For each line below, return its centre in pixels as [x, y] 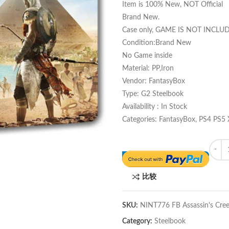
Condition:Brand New [157, 43]
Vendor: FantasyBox [154, 81]
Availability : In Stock [155, 107]
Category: [138, 222]
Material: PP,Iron [148, 68]
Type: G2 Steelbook [153, 94]
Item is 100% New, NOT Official [173, 5]
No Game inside [147, 56]
